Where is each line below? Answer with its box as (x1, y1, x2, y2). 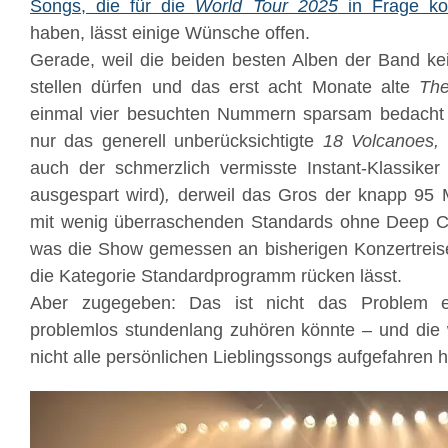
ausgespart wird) (30, 185, 166, 205)
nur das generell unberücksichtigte (30, 131, 323, 151)
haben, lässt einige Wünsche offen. (30, 23, 310, 43)
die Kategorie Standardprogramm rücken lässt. (30, 266, 402, 286)
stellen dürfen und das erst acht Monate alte (30, 77, 419, 97)
